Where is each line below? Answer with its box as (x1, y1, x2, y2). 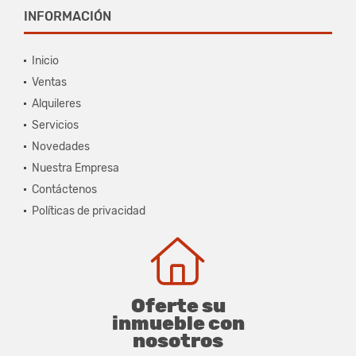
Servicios (32, 118, 79, 132)
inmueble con (111, 311, 245, 335)
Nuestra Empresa (32, 161, 119, 175)
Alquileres (32, 96, 81, 110)
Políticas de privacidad (32, 203, 145, 218)
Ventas (32, 75, 67, 89)
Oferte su (130, 294, 226, 317)
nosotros (133, 329, 223, 352)
